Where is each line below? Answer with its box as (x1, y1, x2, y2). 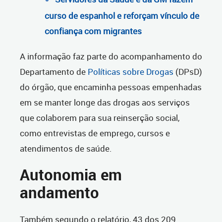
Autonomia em (20, 165, 122, 185)
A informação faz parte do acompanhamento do (20, 51, 202, 62)
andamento (20, 182, 99, 203)
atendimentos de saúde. (20, 143, 112, 155)
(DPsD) (175, 66, 202, 78)
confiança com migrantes (45, 25, 142, 37)
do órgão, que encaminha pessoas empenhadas (20, 81, 202, 93)
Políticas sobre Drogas (88, 66, 175, 78)
